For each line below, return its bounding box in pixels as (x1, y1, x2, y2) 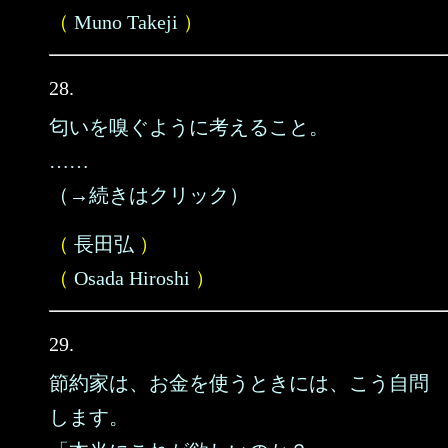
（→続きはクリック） (49, 184, 249, 206)
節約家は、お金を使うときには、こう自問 (49, 372, 429, 394)
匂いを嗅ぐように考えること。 (49, 116, 329, 138)
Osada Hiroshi (74, 267, 190, 289)
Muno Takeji (74, 11, 178, 33)
